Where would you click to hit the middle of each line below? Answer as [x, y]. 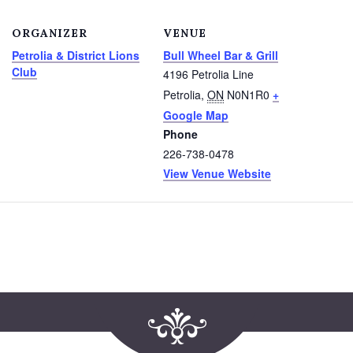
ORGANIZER [50, 33]
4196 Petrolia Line [208, 74]
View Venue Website [217, 173]
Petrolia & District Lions [76, 55]
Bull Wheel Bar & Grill [221, 55]
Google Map [196, 115]
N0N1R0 [248, 94]
